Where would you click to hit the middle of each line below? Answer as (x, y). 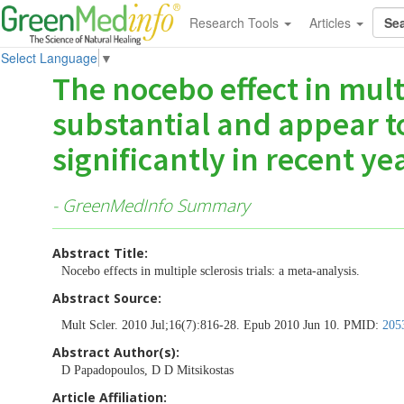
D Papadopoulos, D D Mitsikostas (147, 370)
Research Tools (235, 23)
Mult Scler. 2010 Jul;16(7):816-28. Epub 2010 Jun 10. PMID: (222, 325)
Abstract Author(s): (116, 352)
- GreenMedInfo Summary (151, 205)
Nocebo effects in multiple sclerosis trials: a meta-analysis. (211, 271)
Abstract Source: (107, 298)
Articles (331, 23)
